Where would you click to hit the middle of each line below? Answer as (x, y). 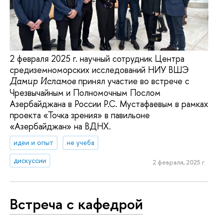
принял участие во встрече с (133, 81)
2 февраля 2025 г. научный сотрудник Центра (97, 58)
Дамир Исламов (43, 81)
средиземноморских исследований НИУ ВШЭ (99, 70)
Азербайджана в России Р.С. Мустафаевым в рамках (109, 104)
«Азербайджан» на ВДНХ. (60, 126)
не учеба (81, 143)
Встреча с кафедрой (76, 204)
